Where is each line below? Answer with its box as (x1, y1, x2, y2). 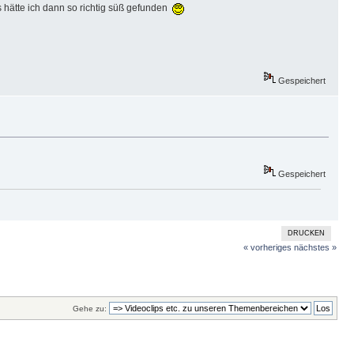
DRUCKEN (287, 228, 325, 237)
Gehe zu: (73, 304, 107, 314)
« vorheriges (243, 242, 292, 252)
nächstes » (293, 242, 337, 252)
